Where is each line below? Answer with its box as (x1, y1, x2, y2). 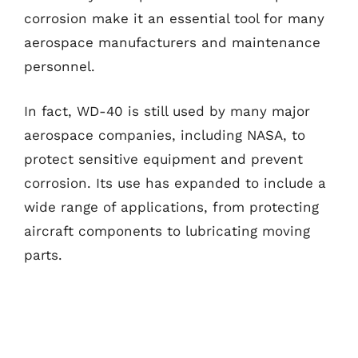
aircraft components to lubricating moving (24, 222, 310, 239)
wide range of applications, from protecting (24, 198, 319, 215)
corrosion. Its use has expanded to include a (24, 174, 326, 191)
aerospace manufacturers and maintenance (24, 34, 320, 50)
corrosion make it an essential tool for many (24, 10, 324, 26)
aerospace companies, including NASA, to (24, 126, 305, 143)
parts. (24, 246, 62, 263)
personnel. (24, 58, 95, 74)
